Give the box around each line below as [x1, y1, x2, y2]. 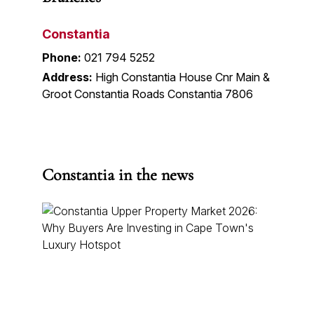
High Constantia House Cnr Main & [95, 69, 270, 84]
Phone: [42, 50, 81, 64]
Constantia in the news [42, 164, 193, 185]
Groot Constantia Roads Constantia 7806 [42, 86, 253, 101]
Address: [42, 69, 93, 84]
